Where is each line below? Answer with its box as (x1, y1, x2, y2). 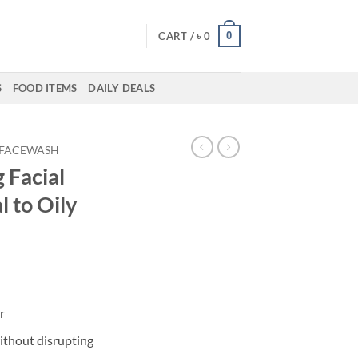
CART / (158, 30, 197, 42)
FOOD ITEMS (12, 82, 78, 94)
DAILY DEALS (88, 82, 156, 94)
